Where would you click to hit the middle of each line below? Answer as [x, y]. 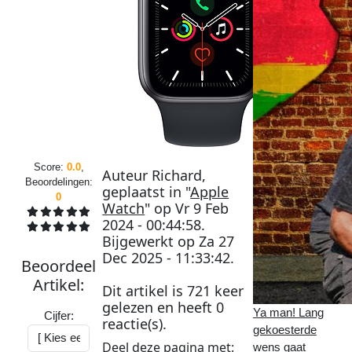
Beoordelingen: [59, 181]
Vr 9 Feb [202, 208]
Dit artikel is [145, 290]
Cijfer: [59, 315]
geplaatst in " [147, 191]
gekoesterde [284, 329]
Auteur [127, 175]
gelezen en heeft [159, 307]
